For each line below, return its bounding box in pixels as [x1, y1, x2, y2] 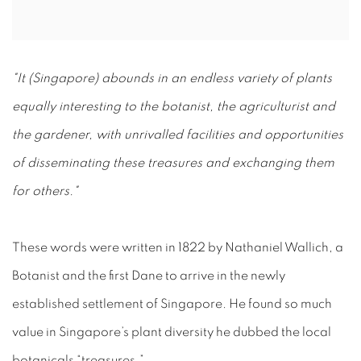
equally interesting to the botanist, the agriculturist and [12, 100, 335, 114]
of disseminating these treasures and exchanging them [12, 156, 334, 170]
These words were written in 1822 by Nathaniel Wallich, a [12, 241, 343, 255]
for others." [12, 185, 78, 198]
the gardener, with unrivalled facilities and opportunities [12, 128, 343, 142]
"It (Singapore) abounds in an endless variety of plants [12, 72, 332, 85]
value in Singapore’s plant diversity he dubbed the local [12, 326, 331, 339]
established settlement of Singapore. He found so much [12, 297, 332, 311]
